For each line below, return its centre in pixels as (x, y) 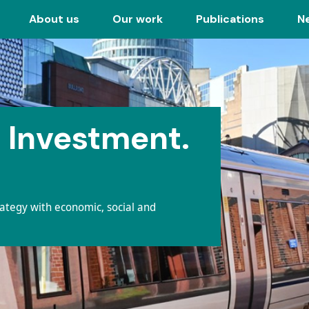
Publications (230, 19)
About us (54, 19)
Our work (138, 19)
